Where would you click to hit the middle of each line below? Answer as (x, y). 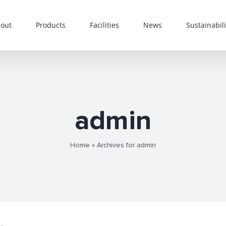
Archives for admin (126, 145)
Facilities (104, 25)
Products (51, 25)
